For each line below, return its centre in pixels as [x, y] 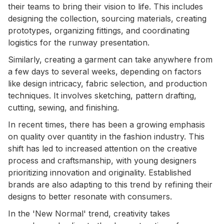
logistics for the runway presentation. [79, 42]
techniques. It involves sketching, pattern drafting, [102, 95]
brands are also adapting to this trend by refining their [110, 184]
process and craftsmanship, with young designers [102, 160]
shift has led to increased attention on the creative [102, 148]
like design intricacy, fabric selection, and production [107, 83]
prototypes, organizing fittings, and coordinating [99, 30]
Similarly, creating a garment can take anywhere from [110, 59]
